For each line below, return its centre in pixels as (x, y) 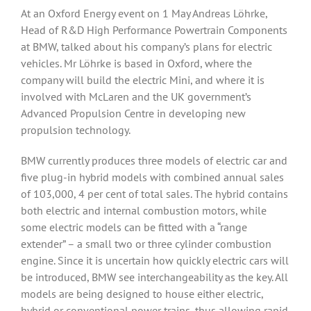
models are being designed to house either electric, (142, 294)
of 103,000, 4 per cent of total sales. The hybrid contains (154, 194)
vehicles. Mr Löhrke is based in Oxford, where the (136, 63)
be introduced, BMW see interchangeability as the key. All (154, 277)
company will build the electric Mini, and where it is (143, 80)
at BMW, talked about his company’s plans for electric (146, 47)
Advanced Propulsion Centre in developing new (133, 113)
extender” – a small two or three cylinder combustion (146, 244)
